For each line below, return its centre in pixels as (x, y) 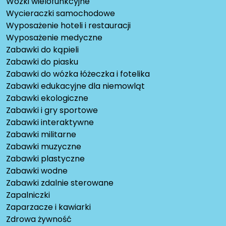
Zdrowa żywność (39, 219)
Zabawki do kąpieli (42, 49)
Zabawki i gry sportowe (52, 110)
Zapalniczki (28, 195)
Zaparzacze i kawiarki (48, 207)
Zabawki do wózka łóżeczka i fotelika (78, 74)
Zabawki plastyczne (45, 158)
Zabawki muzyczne (44, 146)
